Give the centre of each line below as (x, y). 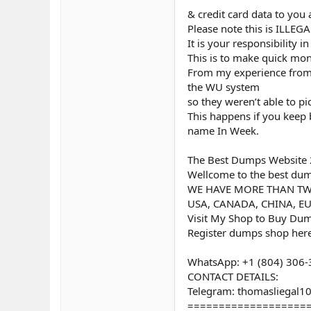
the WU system (224, 87)
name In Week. (223, 131)
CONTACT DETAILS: (233, 277)
